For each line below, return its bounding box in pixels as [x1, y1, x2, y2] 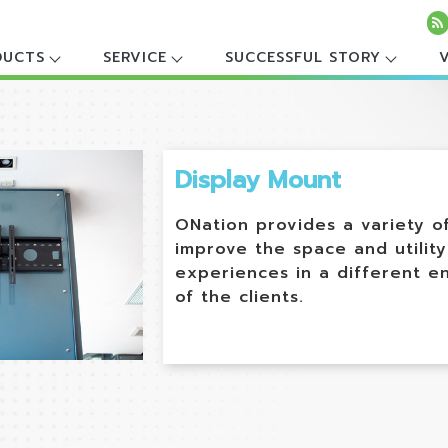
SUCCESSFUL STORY [225, 47, 382, 68]
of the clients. [174, 285, 304, 309]
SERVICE [103, 47, 168, 68]
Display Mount [174, 162, 341, 198]
